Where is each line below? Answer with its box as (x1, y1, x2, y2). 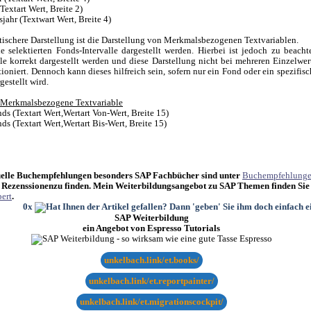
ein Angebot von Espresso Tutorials (83, 223, 220, 233)
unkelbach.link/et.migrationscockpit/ (79, 296, 224, 307)
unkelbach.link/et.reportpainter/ (88, 276, 215, 286)
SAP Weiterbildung (114, 212, 189, 223)
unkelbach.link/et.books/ (103, 255, 199, 265)
